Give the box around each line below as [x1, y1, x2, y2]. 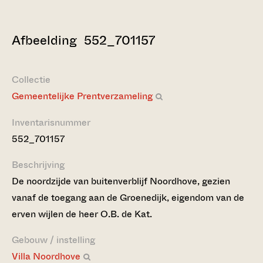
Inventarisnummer [12, 116, 90, 129]
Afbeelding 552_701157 [12, 31, 155, 49]
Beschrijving [12, 158, 65, 171]
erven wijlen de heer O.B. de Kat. [12, 207, 152, 221]
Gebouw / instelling [12, 233, 95, 247]
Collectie [12, 73, 50, 86]
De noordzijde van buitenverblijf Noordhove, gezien [12, 174, 230, 188]
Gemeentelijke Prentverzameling [12, 89, 153, 103]
